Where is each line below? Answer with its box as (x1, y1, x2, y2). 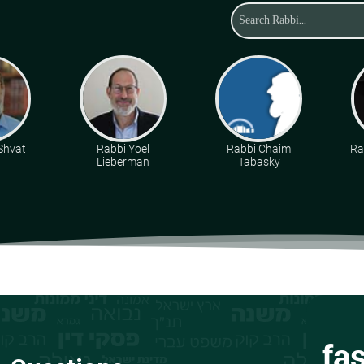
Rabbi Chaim (227, 141, 291, 155)
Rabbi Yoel (97, 141, 149, 155)
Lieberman (97, 154, 149, 168)
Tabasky (237, 154, 280, 168)
